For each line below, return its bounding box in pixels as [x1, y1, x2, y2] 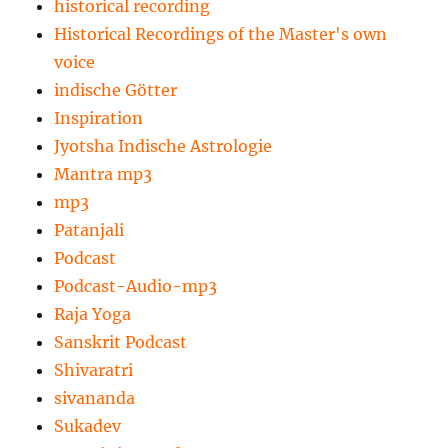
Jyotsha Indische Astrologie [54, 135, 273, 156]
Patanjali [54, 219, 125, 240]
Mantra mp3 [54, 163, 153, 184]
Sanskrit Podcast [54, 331, 188, 352]
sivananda [54, 387, 136, 408]
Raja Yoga [54, 303, 132, 324]
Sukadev [54, 415, 122, 436]
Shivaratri [54, 359, 134, 380]
